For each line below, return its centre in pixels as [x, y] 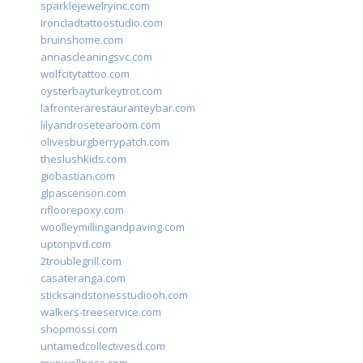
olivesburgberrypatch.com [105, 142]
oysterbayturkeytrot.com [101, 91]
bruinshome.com [82, 40]
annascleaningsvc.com [96, 57]
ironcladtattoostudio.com [102, 23]
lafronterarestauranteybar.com [118, 108]
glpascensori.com [83, 193]
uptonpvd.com [76, 244]
